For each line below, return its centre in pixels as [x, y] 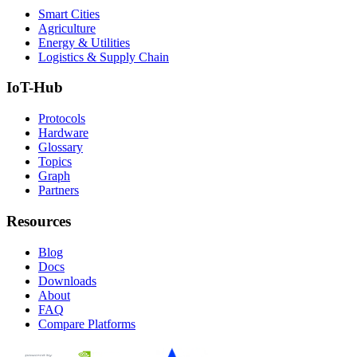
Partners [59, 190]
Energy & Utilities [84, 42]
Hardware [63, 133]
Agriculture [67, 28]
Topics [55, 162]
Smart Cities [69, 14]
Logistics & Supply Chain [104, 57]
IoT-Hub [35, 88]
